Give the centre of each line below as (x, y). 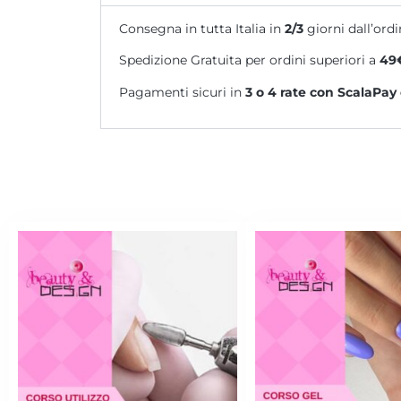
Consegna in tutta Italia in (202, 29)
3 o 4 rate (276, 92)
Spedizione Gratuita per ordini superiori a (249, 60)
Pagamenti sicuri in (182, 92)
